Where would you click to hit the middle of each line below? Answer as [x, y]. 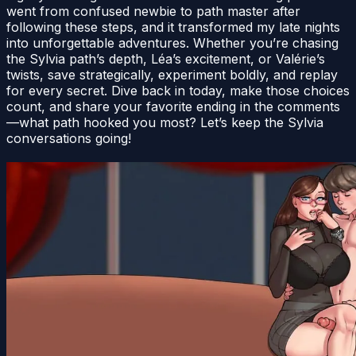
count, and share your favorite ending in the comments [173, 107]
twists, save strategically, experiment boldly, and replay [172, 75]
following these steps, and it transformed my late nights [173, 27]
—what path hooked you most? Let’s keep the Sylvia [165, 123]
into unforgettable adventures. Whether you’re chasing [172, 43]
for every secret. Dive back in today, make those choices [178, 91]
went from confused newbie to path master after [153, 12]
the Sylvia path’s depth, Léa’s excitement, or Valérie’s [166, 59]
